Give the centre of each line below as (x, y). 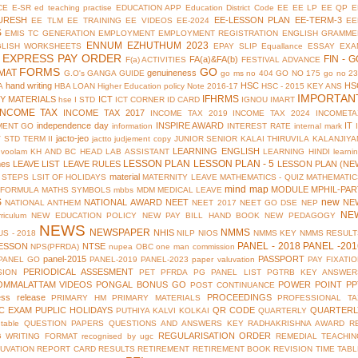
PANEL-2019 (114, 260)
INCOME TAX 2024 (272, 113)
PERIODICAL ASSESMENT (78, 272)
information (132, 126)
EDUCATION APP (149, 8)
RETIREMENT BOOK (232, 349)
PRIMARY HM (79, 298)
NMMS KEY (274, 233)
